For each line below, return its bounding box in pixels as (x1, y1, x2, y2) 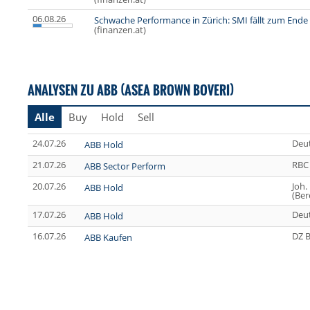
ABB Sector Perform (84, 160, 165, 173)
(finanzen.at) (94, 24, 146, 37)
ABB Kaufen (84, 231, 132, 244)
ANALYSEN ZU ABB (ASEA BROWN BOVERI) (28, 80, 234, 100)
